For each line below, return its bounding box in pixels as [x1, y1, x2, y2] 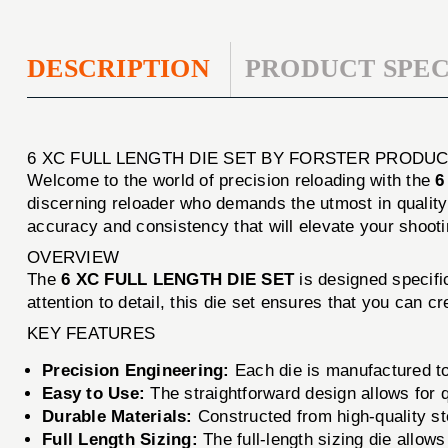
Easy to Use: [42, 383, 146, 403]
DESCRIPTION [27, 54, 210, 84]
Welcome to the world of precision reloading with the [27, 170, 436, 190]
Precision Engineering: [42, 360, 230, 380]
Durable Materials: [42, 406, 193, 426]
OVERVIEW [27, 247, 120, 267]
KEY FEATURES [27, 323, 156, 343]
